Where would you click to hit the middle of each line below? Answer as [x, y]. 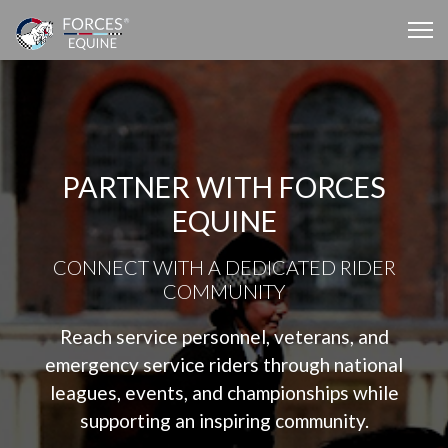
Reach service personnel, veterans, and [224, 336]
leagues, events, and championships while [224, 392]
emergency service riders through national [224, 364]
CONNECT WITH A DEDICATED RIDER [224, 267]
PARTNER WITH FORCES [224, 187]
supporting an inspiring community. [224, 420]
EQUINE [224, 221]
